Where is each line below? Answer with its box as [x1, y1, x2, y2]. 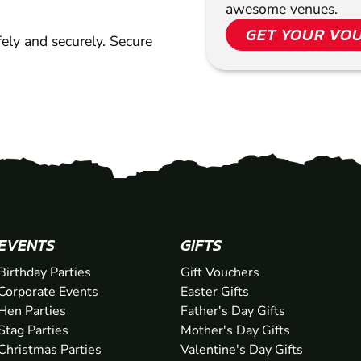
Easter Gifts [180, 283, 249, 301]
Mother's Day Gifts [180, 322, 290, 340]
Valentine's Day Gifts [180, 341, 303, 359]
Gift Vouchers [180, 263, 259, 282]
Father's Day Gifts [180, 302, 285, 321]
